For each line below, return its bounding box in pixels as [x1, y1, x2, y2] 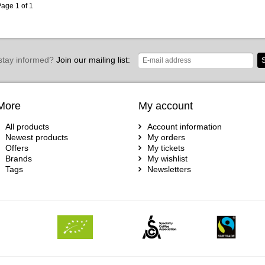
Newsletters [147, 164, 191, 174]
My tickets [147, 143, 185, 153]
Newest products [5, 132, 68, 142]
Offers [5, 143, 28, 153]
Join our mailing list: [53, 55, 130, 64]
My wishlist [147, 154, 188, 163]
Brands [5, 154, 32, 163]
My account [138, 100, 193, 112]
